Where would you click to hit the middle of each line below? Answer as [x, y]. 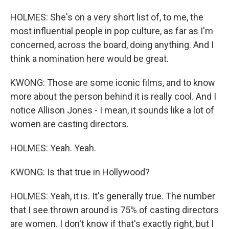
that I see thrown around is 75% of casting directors [114, 210]
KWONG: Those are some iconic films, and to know [113, 83]
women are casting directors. [70, 124]
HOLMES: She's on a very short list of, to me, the [107, 17]
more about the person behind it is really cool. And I [113, 96]
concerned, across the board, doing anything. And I [112, 45]
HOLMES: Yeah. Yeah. [53, 148]
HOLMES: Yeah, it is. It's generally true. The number [113, 196]
